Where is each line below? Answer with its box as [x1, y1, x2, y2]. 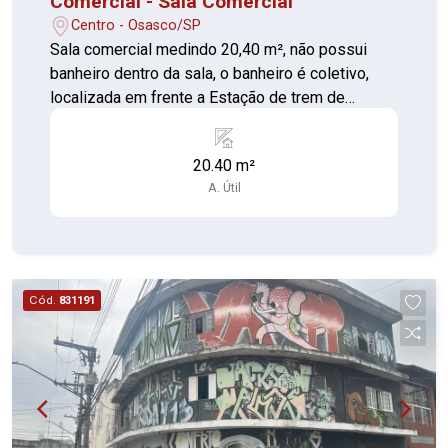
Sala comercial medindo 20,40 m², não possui [50, 39, 368, 59]
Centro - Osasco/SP [71, 17, 202, 35]
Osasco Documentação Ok [108, 111, 236, 131]
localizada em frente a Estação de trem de [50, 87, 346, 107]
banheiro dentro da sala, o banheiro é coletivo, [50, 63, 370, 83]
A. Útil [207, 179, 241, 195]
